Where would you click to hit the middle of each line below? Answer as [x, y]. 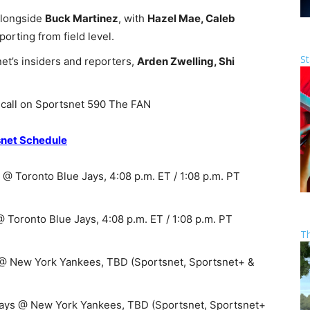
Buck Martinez [82, 18]
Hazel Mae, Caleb [191, 18]
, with [133, 18]
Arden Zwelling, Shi [186, 61]
